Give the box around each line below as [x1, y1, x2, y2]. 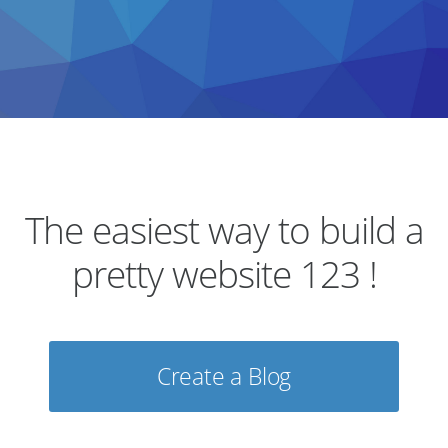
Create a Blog [156, 360, 292, 392]
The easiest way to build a [24, 204, 424, 255]
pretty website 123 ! [71, 248, 377, 299]
